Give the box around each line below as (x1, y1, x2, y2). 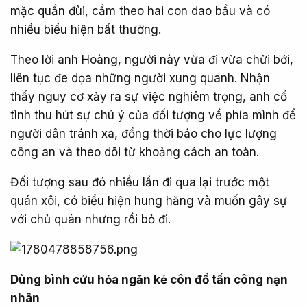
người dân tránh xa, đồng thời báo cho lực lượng (10, 126, 277, 140)
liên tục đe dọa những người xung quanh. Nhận (10, 71, 270, 85)
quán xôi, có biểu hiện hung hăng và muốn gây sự (10, 193, 287, 208)
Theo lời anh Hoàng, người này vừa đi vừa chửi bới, (10, 52, 293, 66)
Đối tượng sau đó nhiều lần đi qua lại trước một (10, 175, 269, 189)
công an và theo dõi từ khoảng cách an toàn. (10, 145, 259, 159)
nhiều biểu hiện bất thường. (10, 22, 161, 36)
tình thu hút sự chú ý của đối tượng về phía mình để (10, 108, 296, 122)
